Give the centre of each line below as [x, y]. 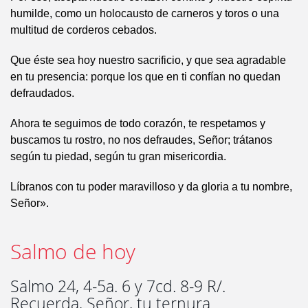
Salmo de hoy [73, 252]
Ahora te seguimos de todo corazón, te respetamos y [138, 124]
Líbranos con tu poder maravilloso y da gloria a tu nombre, [151, 187]
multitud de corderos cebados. [84, 30]
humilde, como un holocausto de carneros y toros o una [145, 14]
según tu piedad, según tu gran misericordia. [118, 157]
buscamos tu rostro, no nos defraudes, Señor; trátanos [141, 140]
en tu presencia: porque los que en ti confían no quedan [145, 77]
